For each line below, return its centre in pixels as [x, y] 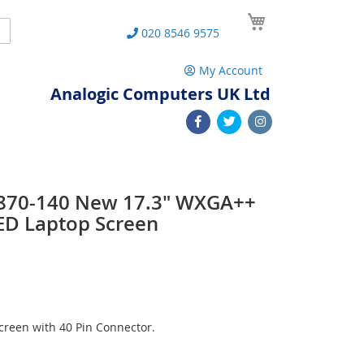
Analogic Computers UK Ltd [160, 94]
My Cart [291, 15]
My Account [231, 70]
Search [20, 29]
